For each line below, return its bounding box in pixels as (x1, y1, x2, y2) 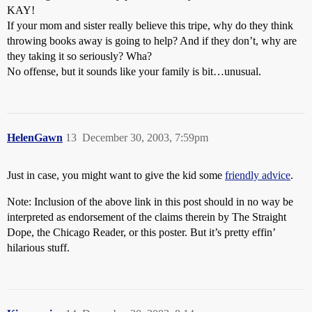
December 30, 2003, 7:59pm (82, 132, 208, 143)
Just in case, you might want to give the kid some (7, 169, 225, 181)
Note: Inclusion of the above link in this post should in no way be (7, 196, 293, 208)
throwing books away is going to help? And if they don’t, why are (7, 35, 297, 47)
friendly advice (225, 169, 290, 181)
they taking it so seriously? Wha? (7, 50, 152, 62)
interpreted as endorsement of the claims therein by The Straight (7, 211, 286, 223)
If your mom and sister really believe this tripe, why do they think (7, 19, 293, 31)
